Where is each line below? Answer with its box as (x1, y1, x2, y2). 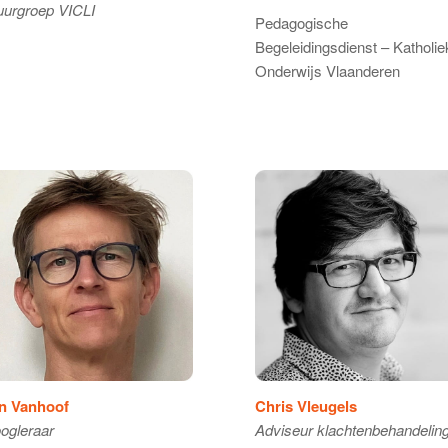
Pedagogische (254, 12, 348, 34)
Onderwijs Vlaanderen (254, 60, 400, 82)
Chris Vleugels (254, 394, 357, 417)
